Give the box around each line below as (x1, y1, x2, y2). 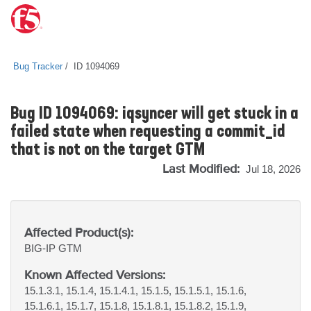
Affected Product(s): (24, 225, 133, 239)
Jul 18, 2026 (246, 163, 301, 175)
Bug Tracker (13, 61, 62, 72)
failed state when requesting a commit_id (10, 124, 285, 141)
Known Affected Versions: (24, 267, 165, 282)
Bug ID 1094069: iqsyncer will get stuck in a (10, 106, 299, 123)
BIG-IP (24, 242, 58, 254)
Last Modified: (162, 161, 243, 176)
